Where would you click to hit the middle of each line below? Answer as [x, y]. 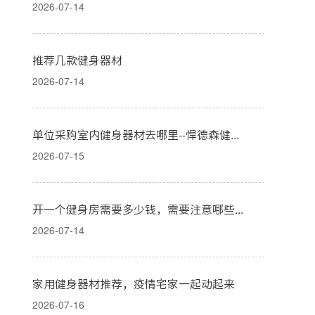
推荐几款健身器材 [77, 60]
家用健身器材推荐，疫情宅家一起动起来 [134, 284]
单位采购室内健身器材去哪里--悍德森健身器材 [235, 135]
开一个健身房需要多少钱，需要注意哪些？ [239, 210]
